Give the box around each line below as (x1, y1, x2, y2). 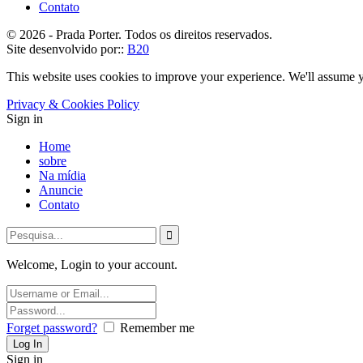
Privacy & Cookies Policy (6, 97, 139, 112)
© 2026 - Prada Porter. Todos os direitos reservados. (6, 28, 272, 42)
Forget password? (6, 321, 97, 335)
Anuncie (39, 183, 83, 198)
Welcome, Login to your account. (6, 258, 177, 272)
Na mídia (39, 169, 86, 183)
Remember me (120, 321, 194, 335)
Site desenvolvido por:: (6, 42, 127, 57)
